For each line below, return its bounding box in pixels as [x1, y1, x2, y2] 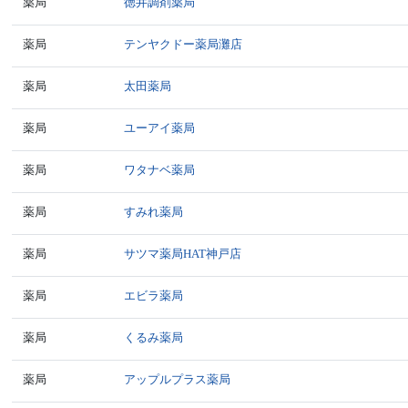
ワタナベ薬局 [124, 163, 196, 177]
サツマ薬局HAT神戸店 [124, 247, 242, 260]
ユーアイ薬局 [124, 121, 196, 135]
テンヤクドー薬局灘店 [124, 37, 243, 51]
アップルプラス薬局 [124, 372, 231, 386]
